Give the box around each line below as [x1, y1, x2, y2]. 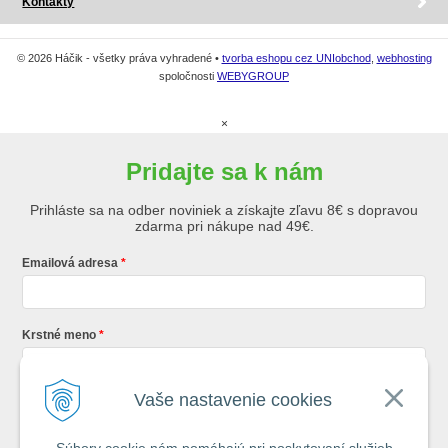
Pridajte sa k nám [125, 158, 323, 186]
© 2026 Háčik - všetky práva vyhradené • [16, 52, 222, 65]
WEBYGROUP [217, 70, 289, 83]
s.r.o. [58, 429, 84, 444]
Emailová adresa [22, 256, 119, 271]
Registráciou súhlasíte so [22, 415, 176, 430]
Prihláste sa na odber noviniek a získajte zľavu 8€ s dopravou [30, 202, 418, 219]
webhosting [376, 52, 432, 65]
